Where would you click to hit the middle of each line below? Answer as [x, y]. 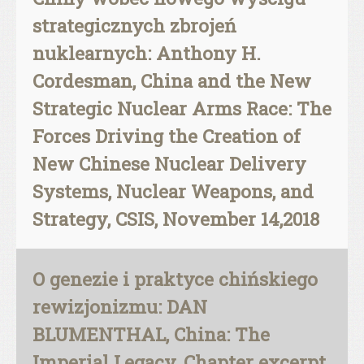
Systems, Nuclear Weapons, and [173, 191]
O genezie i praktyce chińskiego [175, 279]
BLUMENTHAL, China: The [151, 334]
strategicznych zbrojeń [134, 25]
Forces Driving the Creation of [167, 136]
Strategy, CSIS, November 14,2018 [176, 219]
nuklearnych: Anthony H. [147, 53]
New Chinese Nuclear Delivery [169, 163]
